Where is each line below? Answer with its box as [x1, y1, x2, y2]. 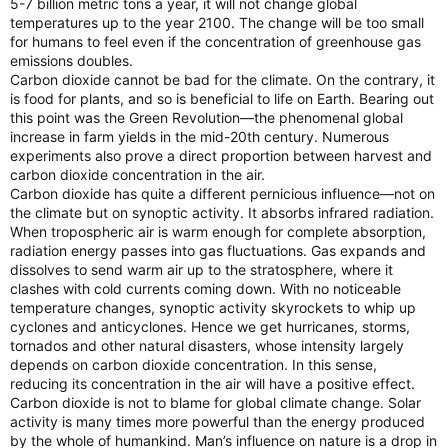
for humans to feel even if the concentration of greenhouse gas [10, 33, 421, 50]
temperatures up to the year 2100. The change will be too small [10, 14, 424, 31]
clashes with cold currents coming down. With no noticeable [10, 280, 401, 297]
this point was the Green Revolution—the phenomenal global [10, 109, 403, 126]
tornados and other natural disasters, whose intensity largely [10, 337, 404, 354]
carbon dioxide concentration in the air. [10, 166, 265, 183]
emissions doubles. [10, 52, 133, 69]
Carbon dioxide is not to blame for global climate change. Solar [10, 394, 421, 411]
